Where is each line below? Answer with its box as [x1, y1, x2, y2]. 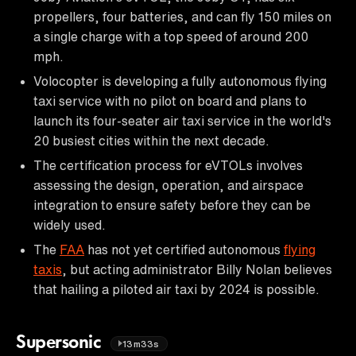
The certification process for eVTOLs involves [33, 158, 303, 172]
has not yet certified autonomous [84, 242, 284, 256]
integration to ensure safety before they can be [33, 198, 311, 211]
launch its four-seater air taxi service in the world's [33, 114, 331, 127]
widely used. [33, 218, 106, 231]
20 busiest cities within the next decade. [33, 133, 269, 147]
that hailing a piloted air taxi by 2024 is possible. [33, 282, 319, 296]
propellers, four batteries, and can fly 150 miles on [33, 10, 331, 23]
